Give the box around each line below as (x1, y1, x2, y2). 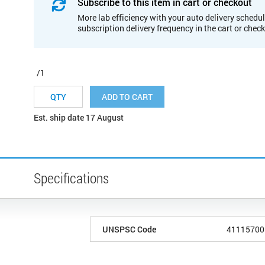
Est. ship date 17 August (34, 111, 124, 123)
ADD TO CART (102, 91, 153, 102)
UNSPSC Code (102, 223, 156, 235)
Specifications (34, 168, 109, 188)
